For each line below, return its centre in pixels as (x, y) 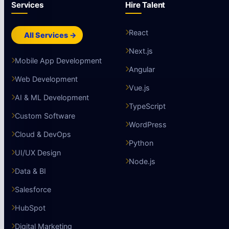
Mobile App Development (58, 60)
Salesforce (33, 189)
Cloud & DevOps (43, 134)
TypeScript (147, 106)
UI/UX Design (38, 152)
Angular (142, 69)
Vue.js (139, 87)
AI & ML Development (52, 97)
